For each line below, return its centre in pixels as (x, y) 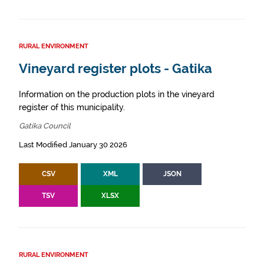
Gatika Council (45, 126)
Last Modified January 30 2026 (73, 145)
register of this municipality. (72, 107)
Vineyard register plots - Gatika (115, 69)
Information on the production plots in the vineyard (117, 94)
